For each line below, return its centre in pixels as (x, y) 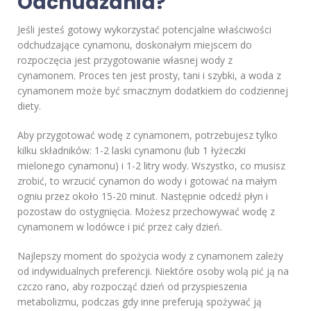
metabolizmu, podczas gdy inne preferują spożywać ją (140, 302)
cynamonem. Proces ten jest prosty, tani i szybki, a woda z (149, 76)
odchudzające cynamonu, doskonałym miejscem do (135, 45)
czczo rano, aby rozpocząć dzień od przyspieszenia (132, 287)
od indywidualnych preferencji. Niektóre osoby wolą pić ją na (153, 271)
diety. (29, 106)
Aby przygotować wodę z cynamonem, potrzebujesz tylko (148, 135)
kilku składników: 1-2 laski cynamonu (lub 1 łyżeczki (132, 151)
